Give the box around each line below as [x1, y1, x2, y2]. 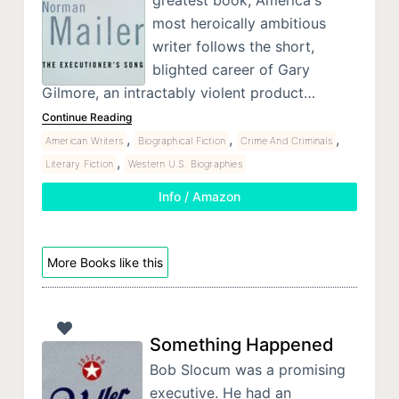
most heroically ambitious [151, 14, 326, 33]
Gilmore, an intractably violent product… [41, 84, 315, 102]
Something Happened [149, 333, 334, 355]
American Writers [45, 134, 124, 148]
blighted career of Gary [151, 61, 310, 79]
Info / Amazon [158, 189, 240, 205]
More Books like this [46, 255, 163, 271]
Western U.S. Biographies [128, 158, 242, 171]
